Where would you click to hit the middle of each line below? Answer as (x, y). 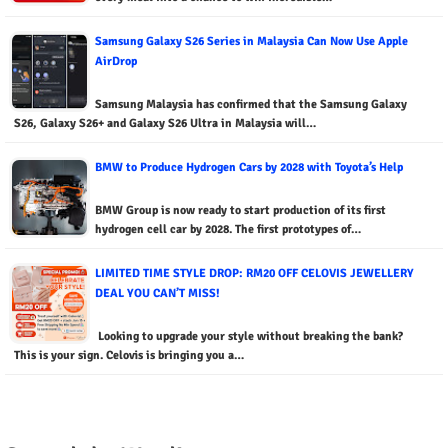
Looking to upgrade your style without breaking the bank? (249, 337)
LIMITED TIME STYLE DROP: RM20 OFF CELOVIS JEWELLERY (254, 274)
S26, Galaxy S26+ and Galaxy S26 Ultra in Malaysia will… (165, 124)
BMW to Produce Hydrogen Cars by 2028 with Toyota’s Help (249, 168)
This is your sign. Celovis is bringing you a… (129, 356)
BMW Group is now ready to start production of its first (240, 211)
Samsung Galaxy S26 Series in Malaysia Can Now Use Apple (251, 42)
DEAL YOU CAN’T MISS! (157, 294)
